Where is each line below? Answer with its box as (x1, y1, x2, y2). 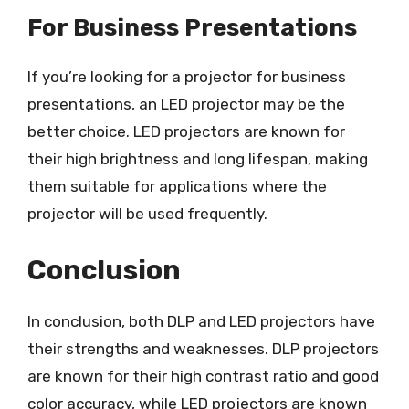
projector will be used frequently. (27, 204, 267, 223)
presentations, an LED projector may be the (27, 95, 345, 113)
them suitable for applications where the (27, 177, 327, 195)
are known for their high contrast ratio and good (27, 366, 379, 385)
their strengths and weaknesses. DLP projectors (27, 339, 379, 358)
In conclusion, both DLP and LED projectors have (27, 311, 375, 330)
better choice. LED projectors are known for (27, 122, 345, 141)
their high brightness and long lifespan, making (27, 150, 368, 168)
